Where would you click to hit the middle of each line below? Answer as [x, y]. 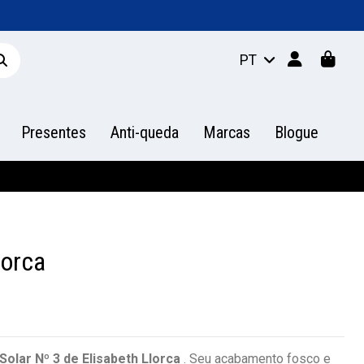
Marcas [227, 132]
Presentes [54, 132]
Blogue [297, 132]
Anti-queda [145, 132]
